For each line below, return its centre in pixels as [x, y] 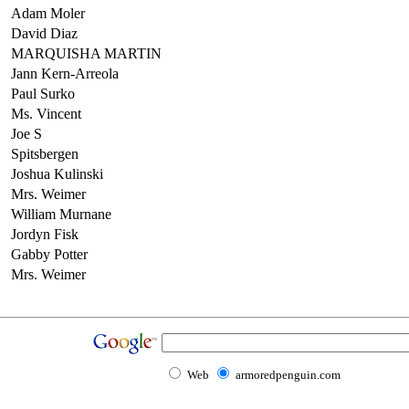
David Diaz [44, 33]
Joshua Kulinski [57, 173]
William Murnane [61, 214]
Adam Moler [48, 13]
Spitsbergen [45, 153]
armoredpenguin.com [288, 375]
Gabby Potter [49, 254]
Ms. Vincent [46, 113]
